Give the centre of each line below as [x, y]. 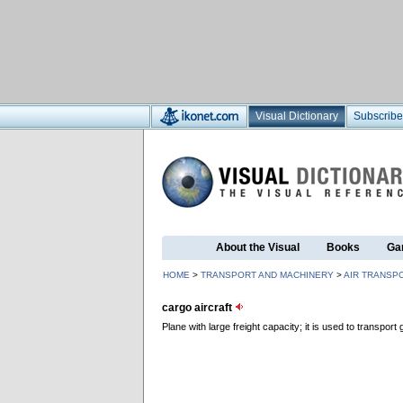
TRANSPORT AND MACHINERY [267, 275]
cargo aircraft [198, 308]
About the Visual [258, 247]
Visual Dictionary [297, 116]
